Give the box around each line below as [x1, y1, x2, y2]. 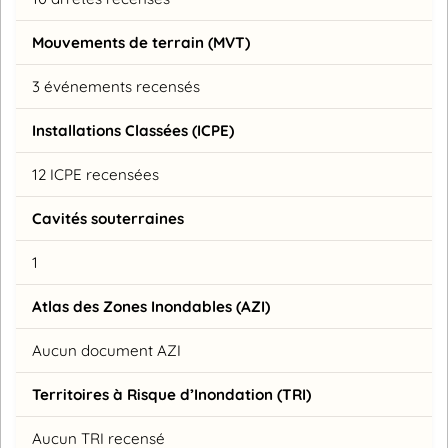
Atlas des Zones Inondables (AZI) [32, 296, 270, 316]
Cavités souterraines [32, 208, 184, 228]
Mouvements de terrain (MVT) [32, 32, 250, 52]
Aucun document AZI [32, 340, 181, 360]
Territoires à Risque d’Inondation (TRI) [32, 384, 311, 404]
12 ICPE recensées [32, 164, 159, 184]
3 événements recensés [32, 76, 200, 96]
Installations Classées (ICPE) [32, 120, 234, 140]
